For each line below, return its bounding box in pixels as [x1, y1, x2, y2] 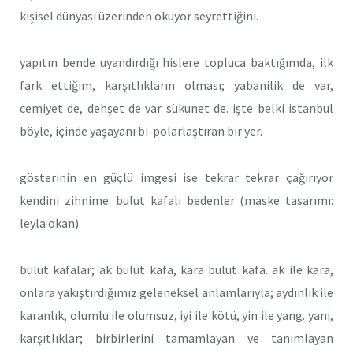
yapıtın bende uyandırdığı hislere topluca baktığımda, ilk [20, 54, 333, 71]
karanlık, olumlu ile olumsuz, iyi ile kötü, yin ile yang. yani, [20, 307, 333, 323]
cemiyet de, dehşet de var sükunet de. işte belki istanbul [20, 100, 333, 117]
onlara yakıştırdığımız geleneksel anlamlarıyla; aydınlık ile [20, 284, 333, 300]
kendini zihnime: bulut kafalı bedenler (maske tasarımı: [20, 191, 333, 208]
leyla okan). [20, 214, 81, 231]
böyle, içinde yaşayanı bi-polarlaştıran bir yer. [20, 123, 262, 139]
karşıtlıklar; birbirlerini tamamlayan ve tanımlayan [20, 329, 333, 346]
